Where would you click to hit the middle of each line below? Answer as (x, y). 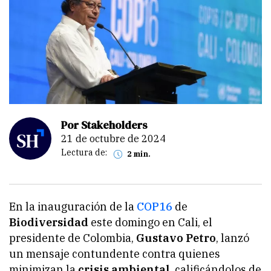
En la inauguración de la (73, 206)
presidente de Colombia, (73, 238)
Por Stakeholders (104, 125)
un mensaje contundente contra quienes (115, 253)
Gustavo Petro (176, 238)
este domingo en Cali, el (152, 222)
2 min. (141, 154)
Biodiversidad (50, 222)
